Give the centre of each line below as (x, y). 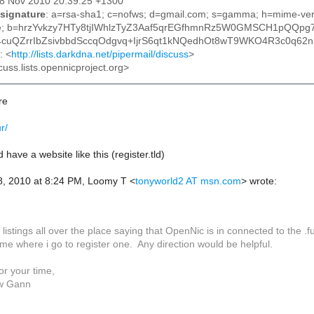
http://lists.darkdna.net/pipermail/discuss (100, 54)
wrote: (262, 182)
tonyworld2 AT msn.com (188, 182)
